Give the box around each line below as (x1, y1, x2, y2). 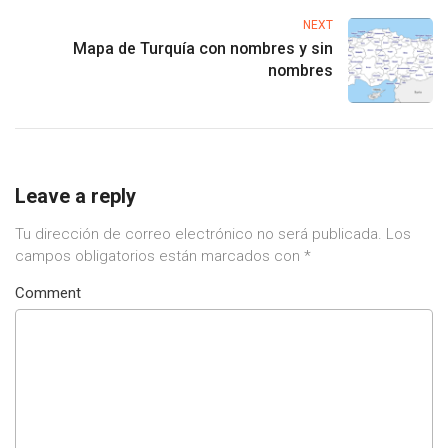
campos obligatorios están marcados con (15, 246, 304, 265)
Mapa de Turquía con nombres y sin (73, 38, 333, 58)
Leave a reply (15, 183, 136, 208)
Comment (15, 283, 81, 302)
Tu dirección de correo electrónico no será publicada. (15, 224, 382, 243)
